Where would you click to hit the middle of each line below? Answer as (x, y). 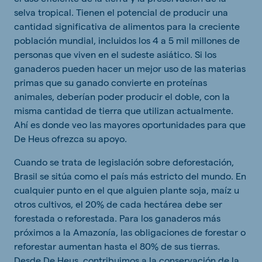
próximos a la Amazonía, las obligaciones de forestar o (130, 232)
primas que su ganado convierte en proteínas (111, 82)
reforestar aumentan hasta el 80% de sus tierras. (117, 246)
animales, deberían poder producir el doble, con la (122, 96)
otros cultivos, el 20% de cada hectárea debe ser (118, 204)
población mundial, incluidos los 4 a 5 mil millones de (127, 40)
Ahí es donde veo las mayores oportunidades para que (130, 125)
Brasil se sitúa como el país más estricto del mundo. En (130, 176)
